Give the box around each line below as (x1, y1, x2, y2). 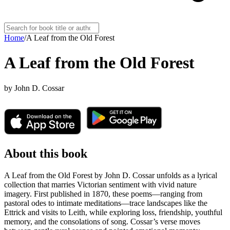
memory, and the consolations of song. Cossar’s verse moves (4, 217, 200, 226)
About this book (4, 146, 87, 160)
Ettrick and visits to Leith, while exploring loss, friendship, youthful (4, 207, 222, 217)
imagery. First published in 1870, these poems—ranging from (4, 189, 202, 198)
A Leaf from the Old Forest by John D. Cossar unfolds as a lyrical (4, 170, 217, 180)
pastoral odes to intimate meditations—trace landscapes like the (4, 198, 207, 207)
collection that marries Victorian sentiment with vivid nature (4, 180, 197, 189)
